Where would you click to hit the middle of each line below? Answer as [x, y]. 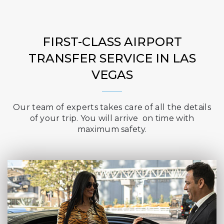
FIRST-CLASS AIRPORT [112, 42]
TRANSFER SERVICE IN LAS [112, 58]
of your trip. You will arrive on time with [112, 118]
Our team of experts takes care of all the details [112, 107]
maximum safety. [112, 129]
